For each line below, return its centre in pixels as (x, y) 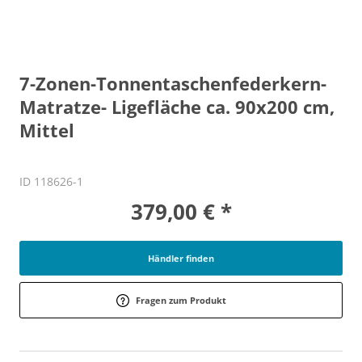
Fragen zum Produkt (181, 300)
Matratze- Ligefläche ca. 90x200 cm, (177, 107)
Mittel (47, 130)
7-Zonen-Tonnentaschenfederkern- (173, 83)
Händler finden (181, 258)
